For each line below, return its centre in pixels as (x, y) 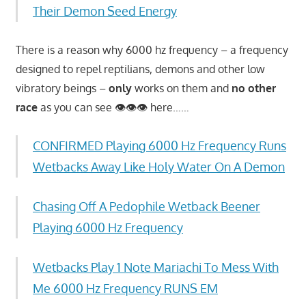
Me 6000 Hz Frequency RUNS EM (125, 288)
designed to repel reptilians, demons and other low (140, 69)
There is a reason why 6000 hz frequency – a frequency (152, 50)
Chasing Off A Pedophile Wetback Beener (147, 206)
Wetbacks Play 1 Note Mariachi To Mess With (156, 267)
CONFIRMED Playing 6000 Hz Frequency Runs (159, 145)
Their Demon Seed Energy (105, 11)
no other (253, 88)
